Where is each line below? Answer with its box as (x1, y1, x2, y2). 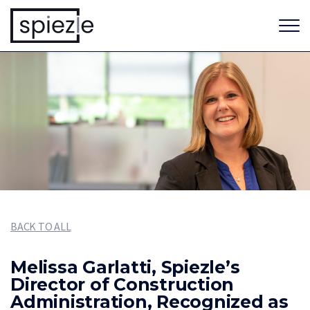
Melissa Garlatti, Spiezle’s (10, 256, 240, 277)
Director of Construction (10, 273, 234, 295)
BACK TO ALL (10, 219, 71, 233)
